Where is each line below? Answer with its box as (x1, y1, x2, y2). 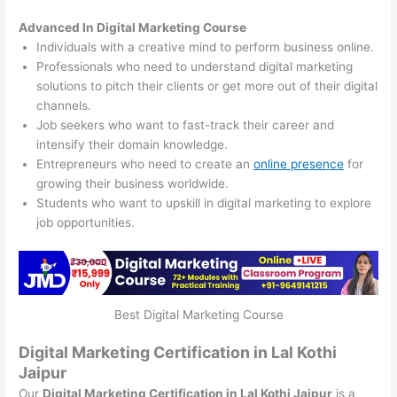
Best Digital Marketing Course (113, 307, 284, 323)
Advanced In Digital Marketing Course (19, 20, 247, 35)
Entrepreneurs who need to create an (36, 157, 254, 172)
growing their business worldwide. (36, 176, 230, 191)
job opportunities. (36, 215, 136, 230)
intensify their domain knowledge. (36, 137, 229, 152)
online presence (253, 157, 345, 172)
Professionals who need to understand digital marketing (36, 59, 354, 74)
